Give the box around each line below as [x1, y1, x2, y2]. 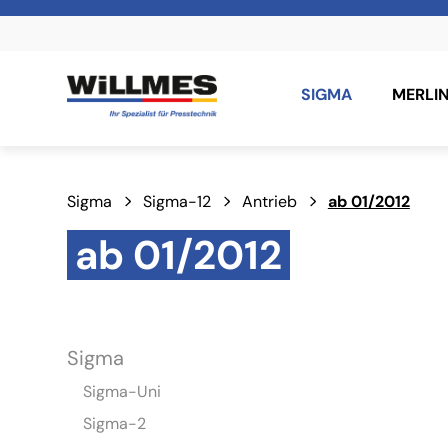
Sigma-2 [83, 413, 147, 435]
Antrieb [241, 191, 297, 213]
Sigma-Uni [83, 381, 162, 403]
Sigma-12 [143, 191, 212, 213]
